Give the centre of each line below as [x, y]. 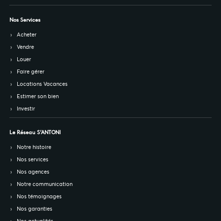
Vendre [26, 47]
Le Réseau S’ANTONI [35, 132]
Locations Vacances [42, 84]
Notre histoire [34, 147]
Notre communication [45, 184]
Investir [26, 109]
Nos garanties [35, 209]
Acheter [27, 35]
